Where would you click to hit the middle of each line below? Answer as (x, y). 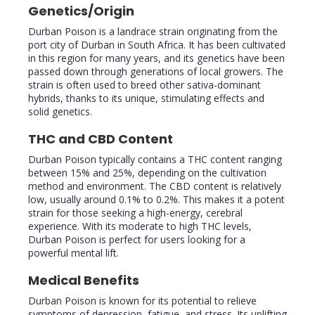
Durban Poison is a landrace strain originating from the (153, 32)
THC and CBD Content (101, 139)
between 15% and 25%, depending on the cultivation (147, 173)
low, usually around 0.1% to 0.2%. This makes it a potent (156, 200)
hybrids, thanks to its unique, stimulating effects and (146, 98)
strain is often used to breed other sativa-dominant (144, 85)
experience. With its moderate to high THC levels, (140, 226)
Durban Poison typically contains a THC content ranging (155, 160)
